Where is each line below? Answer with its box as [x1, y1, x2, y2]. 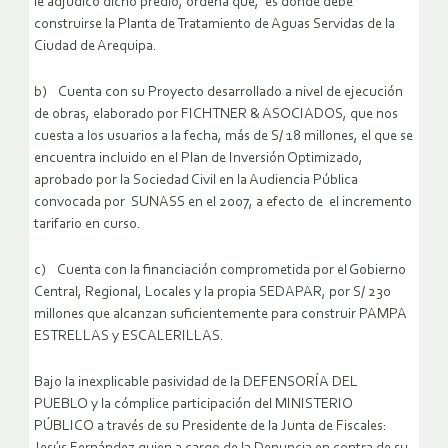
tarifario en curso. [34, 217, 141, 233]
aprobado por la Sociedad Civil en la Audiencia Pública [34, 173, 358, 189]
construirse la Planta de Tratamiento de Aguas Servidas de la [34, 17, 395, 33]
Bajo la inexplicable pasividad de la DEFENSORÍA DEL [34, 375, 358, 391]
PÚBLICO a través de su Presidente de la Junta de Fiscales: [34, 419, 387, 435]
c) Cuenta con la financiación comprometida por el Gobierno [34, 263, 406, 279]
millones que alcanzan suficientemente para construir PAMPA [34, 307, 407, 323]
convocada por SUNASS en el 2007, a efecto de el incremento [34, 195, 412, 211]
